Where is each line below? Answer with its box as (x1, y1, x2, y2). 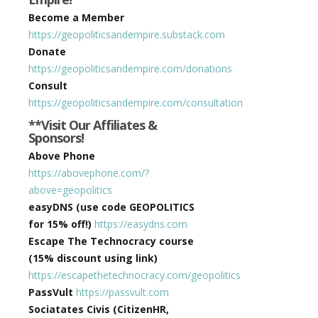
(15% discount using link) (28, 251, 158, 265)
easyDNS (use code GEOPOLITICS (28, 200, 194, 214)
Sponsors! (28, 129, 84, 146)
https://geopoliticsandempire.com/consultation (28, 96, 243, 109)
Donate (28, 45, 66, 58)
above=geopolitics (28, 183, 112, 197)
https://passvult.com (76, 285, 169, 299)
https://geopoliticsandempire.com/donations (28, 62, 232, 75)
